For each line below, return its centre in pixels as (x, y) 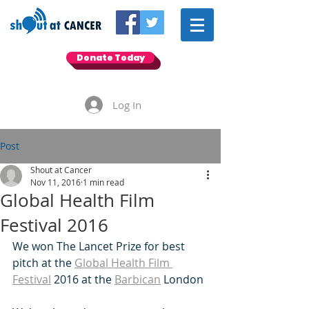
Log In (127, 104)
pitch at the (43, 263)
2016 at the (83, 279)
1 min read (103, 182)
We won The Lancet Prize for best (100, 246)
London (182, 279)
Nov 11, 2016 (56, 182)
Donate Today (110, 58)
